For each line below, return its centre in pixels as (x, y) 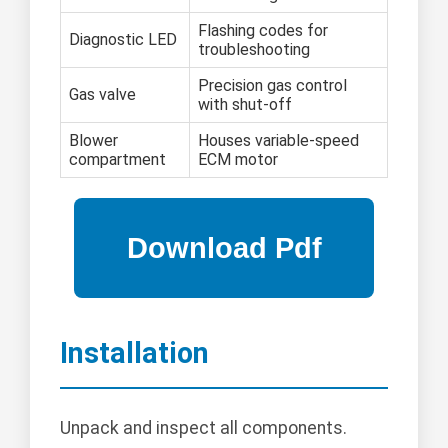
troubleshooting (254, 50)
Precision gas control (272, 86)
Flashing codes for (263, 31)
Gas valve (102, 95)
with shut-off (245, 105)
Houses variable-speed (278, 141)
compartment (117, 160)
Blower (93, 141)
